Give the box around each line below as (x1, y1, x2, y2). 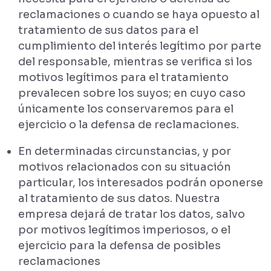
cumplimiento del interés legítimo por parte (18, 39, 261, 53)
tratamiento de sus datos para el (18, 24, 198, 37)
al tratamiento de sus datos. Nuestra (18, 192, 220, 205)
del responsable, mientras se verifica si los (18, 55, 252, 68)
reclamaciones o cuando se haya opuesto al (18, 8, 260, 21)
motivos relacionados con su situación (18, 160, 231, 174)
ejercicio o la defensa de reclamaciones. (18, 118, 239, 131)
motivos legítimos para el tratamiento (18, 71, 229, 84)
